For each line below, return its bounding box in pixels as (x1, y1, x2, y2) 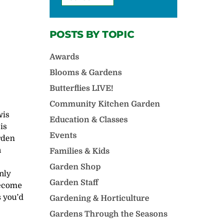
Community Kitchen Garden (49, 100, 160, 109)
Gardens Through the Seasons (49, 210, 167, 219)
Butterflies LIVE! (49, 84, 113, 93)
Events (49, 131, 77, 140)
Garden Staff (49, 178, 98, 187)
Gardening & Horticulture (49, 194, 149, 203)
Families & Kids (49, 147, 110, 156)
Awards (49, 53, 79, 61)
